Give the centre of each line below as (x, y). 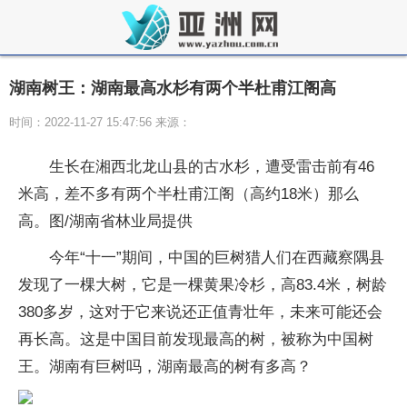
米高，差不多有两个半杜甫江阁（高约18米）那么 (189, 194)
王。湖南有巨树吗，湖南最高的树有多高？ (165, 367)
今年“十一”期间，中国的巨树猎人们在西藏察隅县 (217, 258)
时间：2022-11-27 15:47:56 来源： (100, 122)
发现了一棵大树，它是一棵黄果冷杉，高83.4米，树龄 (203, 285)
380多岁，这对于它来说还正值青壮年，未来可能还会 (200, 312)
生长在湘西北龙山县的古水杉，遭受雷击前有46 (212, 167)
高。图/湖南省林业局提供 (105, 221)
